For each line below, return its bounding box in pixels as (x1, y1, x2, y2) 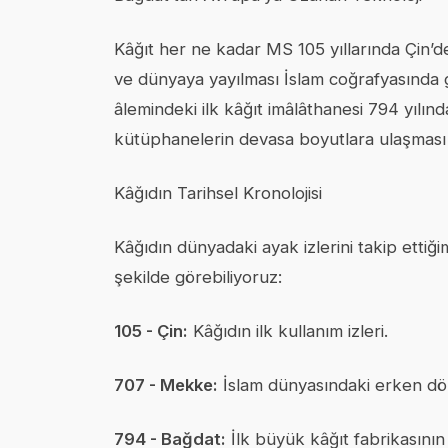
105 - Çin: (114, 321, 188, 341)
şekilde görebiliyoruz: (114, 267, 282, 287)
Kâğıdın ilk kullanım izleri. (188, 321, 388, 341)
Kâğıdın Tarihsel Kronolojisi (114, 183, 322, 203)
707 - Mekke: (114, 375, 218, 395)
